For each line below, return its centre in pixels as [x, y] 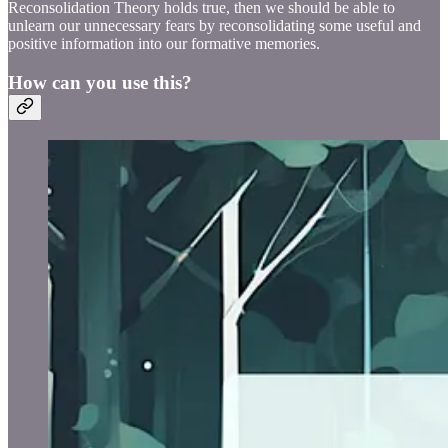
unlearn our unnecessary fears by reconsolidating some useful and [214, 26]
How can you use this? [100, 83]
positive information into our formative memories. [164, 44]
